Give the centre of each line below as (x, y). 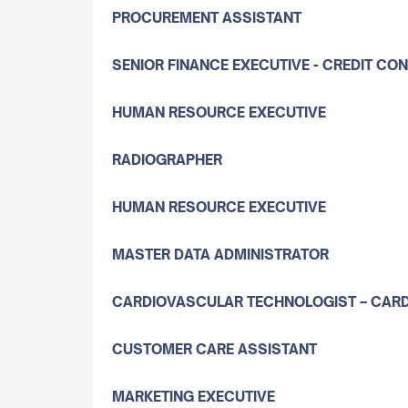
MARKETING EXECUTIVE (194, 396)
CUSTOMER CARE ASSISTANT (214, 349)
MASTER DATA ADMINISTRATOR (220, 254)
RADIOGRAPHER (167, 159)
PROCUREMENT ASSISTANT (207, 17)
